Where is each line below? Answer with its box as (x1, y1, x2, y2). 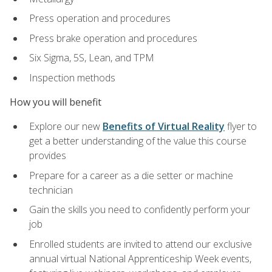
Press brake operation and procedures (29, 31, 197, 45)
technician (29, 183, 73, 197)
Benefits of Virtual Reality (103, 120, 225, 134)
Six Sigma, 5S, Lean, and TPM (29, 51, 154, 65)
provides (29, 149, 66, 163)
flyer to (225, 120, 257, 134)
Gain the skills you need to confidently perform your (29, 203, 250, 217)
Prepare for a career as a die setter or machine (29, 168, 233, 182)
